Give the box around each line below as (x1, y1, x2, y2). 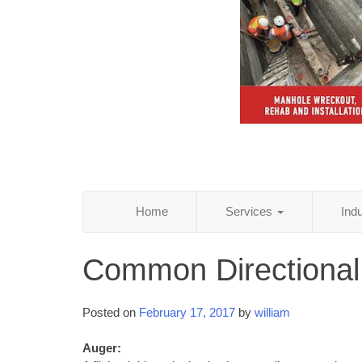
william (255, 305, 290, 319)
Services (225, 204, 276, 218)
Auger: (82, 341, 121, 356)
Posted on (82, 305, 139, 319)
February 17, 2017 (139, 305, 235, 319)
